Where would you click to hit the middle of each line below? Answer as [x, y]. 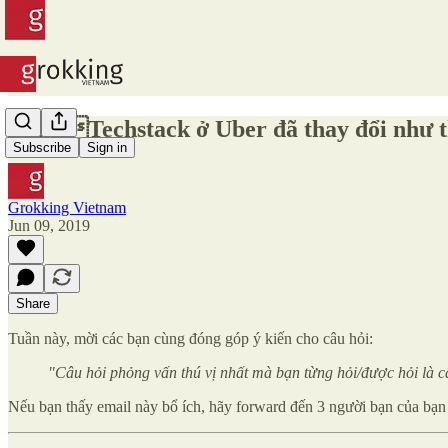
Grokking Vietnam [67, 207]
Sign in [107, 148]
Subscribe [42, 148]
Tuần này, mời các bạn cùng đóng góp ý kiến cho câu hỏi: [190, 338]
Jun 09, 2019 [49, 225]
